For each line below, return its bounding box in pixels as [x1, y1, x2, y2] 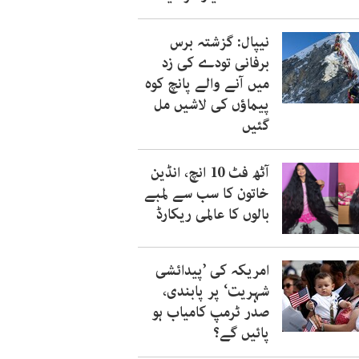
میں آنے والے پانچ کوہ [145, 73, 269, 95]
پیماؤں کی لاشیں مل [154, 94, 269, 116]
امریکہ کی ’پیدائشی [155, 260, 269, 282]
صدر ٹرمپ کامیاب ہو [152, 301, 269, 324]
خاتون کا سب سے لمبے [144, 183, 269, 205]
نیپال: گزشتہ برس [170, 31, 269, 54]
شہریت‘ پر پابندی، [163, 280, 269, 303]
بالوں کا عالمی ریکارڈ [156, 204, 269, 226]
